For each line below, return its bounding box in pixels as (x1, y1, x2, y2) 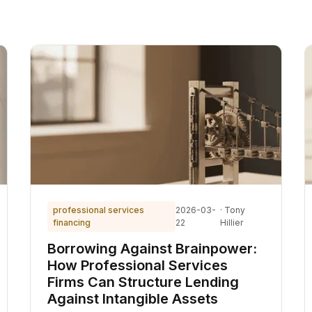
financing (52, 217, 91, 228)
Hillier (219, 217, 243, 228)
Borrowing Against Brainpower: (47, 240, 257, 257)
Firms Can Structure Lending (47, 274, 239, 290)
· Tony (219, 205, 245, 215)
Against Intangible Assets (47, 290, 218, 307)
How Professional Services (47, 257, 228, 274)
